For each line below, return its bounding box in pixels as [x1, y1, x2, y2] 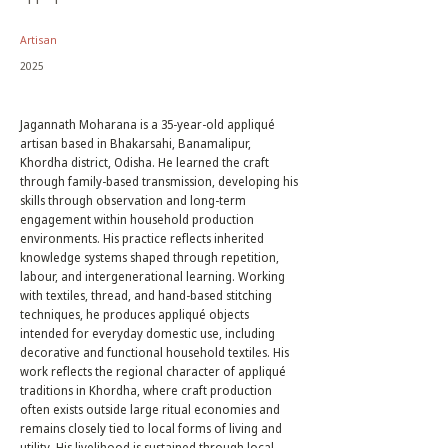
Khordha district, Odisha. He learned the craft [20, 154, 269, 171]
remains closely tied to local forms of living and [20, 420, 282, 437]
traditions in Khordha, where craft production [20, 382, 272, 399]
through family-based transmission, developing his [20, 173, 298, 190]
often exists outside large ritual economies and [20, 401, 280, 418]
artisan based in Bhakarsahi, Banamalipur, [20, 135, 251, 152]
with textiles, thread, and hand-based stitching [20, 287, 272, 304]
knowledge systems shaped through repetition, [20, 249, 279, 266]
